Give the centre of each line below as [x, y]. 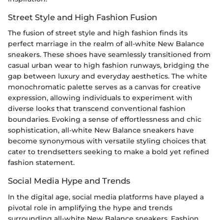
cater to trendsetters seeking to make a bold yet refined [109, 152]
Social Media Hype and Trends [69, 181]
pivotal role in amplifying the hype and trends [90, 207]
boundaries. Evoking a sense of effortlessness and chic [105, 120]
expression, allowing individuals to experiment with [100, 98]
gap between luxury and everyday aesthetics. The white [108, 76]
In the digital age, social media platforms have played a [106, 197]
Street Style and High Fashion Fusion [82, 17]
